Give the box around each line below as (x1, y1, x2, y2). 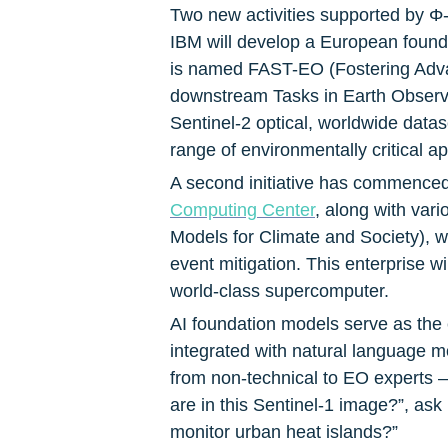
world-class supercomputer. (170, 281, 389, 302)
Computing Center (170, 200, 315, 221)
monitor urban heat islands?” (170, 422, 398, 443)
